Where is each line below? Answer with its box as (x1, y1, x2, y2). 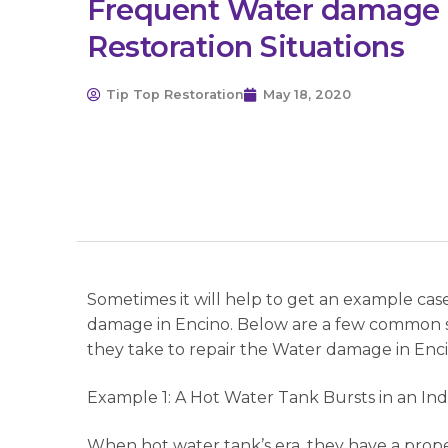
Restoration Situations (87, 28, 405, 64)
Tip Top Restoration (106, 86, 245, 102)
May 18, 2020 (263, 86, 352, 102)
